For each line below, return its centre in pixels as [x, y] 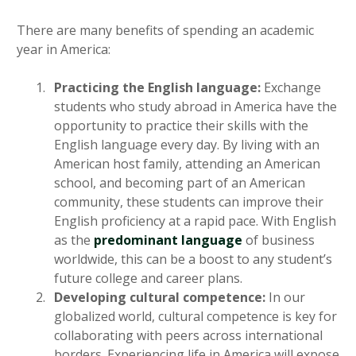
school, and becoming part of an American [180, 183]
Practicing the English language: [157, 88]
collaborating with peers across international [188, 336]
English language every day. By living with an [187, 145]
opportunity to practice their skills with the [181, 126]
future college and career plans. [148, 279]
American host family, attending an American [187, 164]
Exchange [291, 88]
